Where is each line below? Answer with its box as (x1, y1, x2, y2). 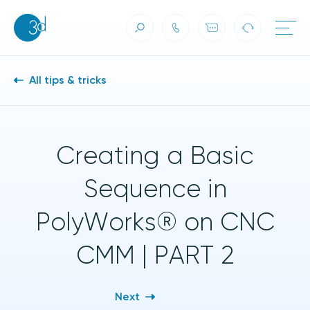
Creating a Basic (56, 145, 254, 170)
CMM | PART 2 (75, 244, 235, 269)
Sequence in (83, 178, 227, 203)
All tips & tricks (26, 75, 107, 86)
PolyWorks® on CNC (35, 211, 275, 236)
